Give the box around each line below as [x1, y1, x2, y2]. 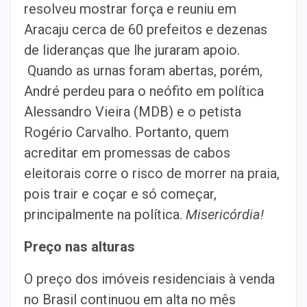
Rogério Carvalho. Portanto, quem [24, 124, 229, 140]
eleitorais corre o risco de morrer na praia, [24, 165, 280, 182]
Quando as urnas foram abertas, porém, [24, 62, 262, 79]
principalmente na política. [24, 206, 186, 223]
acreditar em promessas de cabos [24, 145, 230, 161]
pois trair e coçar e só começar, [24, 186, 217, 202]
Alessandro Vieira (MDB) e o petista [24, 103, 241, 120]
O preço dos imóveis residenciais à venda [24, 271, 275, 287]
